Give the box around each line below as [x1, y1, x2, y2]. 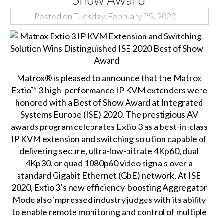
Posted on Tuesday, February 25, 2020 [34, 11, 176, 22]
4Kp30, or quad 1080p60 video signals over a [25, 157, 193, 168]
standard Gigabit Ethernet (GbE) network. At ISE [17, 169, 201, 181]
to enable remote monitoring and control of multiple [11, 206, 207, 217]
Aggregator [162, 182, 207, 193]
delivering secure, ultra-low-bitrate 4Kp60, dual [19, 145, 199, 156]
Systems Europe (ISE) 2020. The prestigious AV [20, 109, 198, 120]
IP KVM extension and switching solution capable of [11, 133, 207, 144]
